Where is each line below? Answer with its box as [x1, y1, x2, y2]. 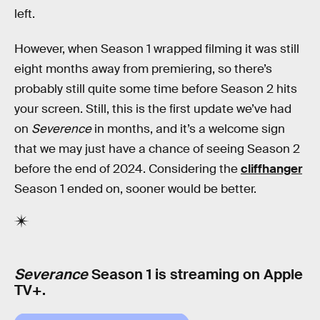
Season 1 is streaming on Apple [88, 264, 303, 284]
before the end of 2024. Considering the [14, 161, 241, 177]
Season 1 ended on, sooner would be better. [14, 181, 256, 197]
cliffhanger [241, 161, 302, 177]
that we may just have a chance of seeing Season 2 [14, 141, 300, 157]
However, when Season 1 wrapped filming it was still [14, 41, 299, 57]
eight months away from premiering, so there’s [14, 61, 272, 77]
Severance [14, 264, 88, 284]
